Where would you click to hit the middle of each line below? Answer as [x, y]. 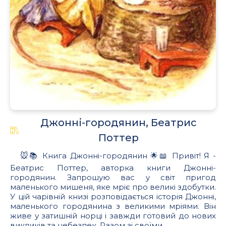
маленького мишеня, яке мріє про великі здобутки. [113, 187]
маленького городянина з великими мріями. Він [113, 206]
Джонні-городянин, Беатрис [118, 123]
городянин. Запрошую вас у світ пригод [113, 178]
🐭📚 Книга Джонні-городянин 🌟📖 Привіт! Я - [118, 156]
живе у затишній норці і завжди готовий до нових [113, 216]
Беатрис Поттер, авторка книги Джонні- [113, 168]
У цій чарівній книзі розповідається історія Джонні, [113, 197]
